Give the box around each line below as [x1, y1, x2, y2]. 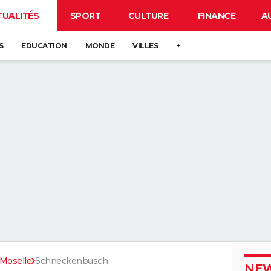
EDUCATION [21, 41, 67, 50]
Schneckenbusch [35, 255, 108, 266]
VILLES [132, 41, 158, 50]
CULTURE [128, 10, 169, 21]
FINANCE [197, 10, 236, 21]
